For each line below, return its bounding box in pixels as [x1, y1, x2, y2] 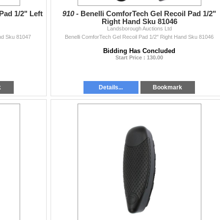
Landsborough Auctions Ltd [107, 25, 172, 31]
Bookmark [153, 83, 183, 91]
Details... [99, 83, 123, 91]
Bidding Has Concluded [103, 47, 175, 55]
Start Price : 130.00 [115, 54, 163, 60]
